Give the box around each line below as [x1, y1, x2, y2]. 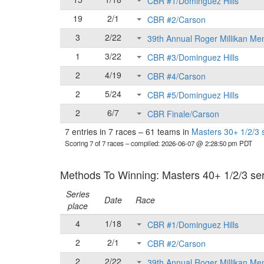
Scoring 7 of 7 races [65, 138, 126, 148]
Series [66, 188, 90, 200]
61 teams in [143, 126, 192, 137]
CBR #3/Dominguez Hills [147, 51, 239, 64]
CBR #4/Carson [147, 70, 206, 82]
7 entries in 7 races [65, 126, 138, 137]
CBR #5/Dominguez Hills [147, 89, 239, 101]
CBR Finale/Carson [147, 108, 219, 120]
